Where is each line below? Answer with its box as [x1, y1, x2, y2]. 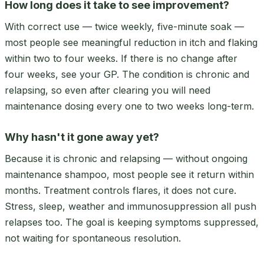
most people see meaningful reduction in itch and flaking [5, 36, 258, 48]
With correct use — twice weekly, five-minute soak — [5, 20, 244, 32]
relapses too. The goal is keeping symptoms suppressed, [5, 216, 259, 228]
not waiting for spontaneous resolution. [5, 232, 181, 244]
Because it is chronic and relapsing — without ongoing [5, 152, 247, 164]
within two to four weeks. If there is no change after [5, 52, 237, 64]
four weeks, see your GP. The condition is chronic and [5, 68, 249, 80]
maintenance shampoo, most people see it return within [5, 168, 254, 180]
